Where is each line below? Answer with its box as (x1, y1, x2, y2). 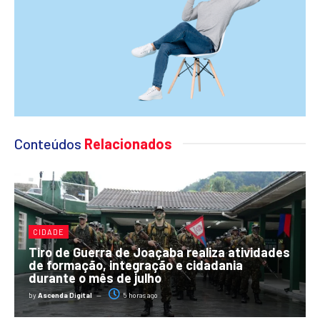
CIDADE (33, 226, 64, 236)
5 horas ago (121, 290, 158, 299)
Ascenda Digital (38, 290, 92, 299)
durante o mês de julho (29, 269, 161, 286)
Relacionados (81, 134, 172, 152)
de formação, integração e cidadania (29, 256, 243, 273)
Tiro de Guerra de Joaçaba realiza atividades (29, 244, 290, 260)
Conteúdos (14, 134, 81, 152)
